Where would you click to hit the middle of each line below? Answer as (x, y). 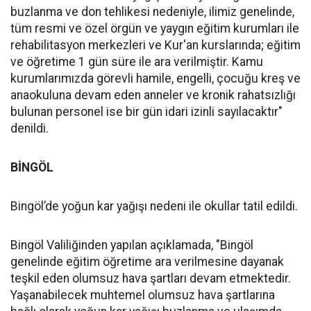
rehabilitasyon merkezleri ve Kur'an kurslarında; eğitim (155, 45)
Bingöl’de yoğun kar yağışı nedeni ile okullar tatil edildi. (154, 206)
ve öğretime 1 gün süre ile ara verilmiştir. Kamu (137, 62)
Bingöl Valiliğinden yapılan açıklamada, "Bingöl (132, 245)
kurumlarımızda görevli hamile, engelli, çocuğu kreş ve (155, 78)
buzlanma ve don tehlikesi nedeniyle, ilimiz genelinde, (152, 12)
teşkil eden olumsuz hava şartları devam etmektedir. (151, 278)
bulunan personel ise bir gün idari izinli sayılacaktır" (146, 112)
